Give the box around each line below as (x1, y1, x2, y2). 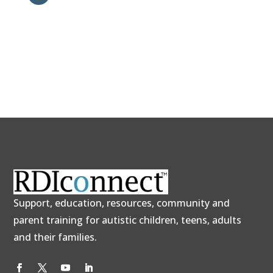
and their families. (13, 230, 97, 244)
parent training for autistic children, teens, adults (13, 213, 242, 227)
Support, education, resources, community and (13, 196, 230, 210)
